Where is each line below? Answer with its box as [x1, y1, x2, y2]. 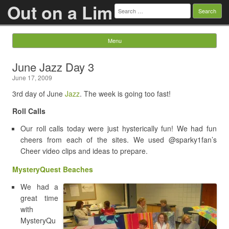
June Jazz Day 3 [12, 59, 94, 75]
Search [114, 2, 137, 12]
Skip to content [114, 47, 163, 57]
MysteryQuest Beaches [12, 164, 93, 174]
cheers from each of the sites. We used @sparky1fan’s [20, 134, 217, 145]
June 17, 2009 [12, 73, 52, 82]
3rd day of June [12, 88, 65, 99]
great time [20, 193, 58, 203]
